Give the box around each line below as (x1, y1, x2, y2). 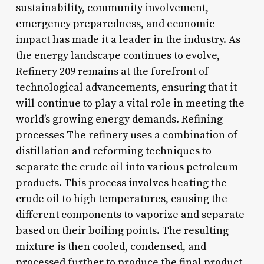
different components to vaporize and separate (15, 207, 245, 222)
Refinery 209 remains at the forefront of (15, 64, 209, 78)
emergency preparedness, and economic (15, 16, 214, 31)
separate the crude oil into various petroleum (15, 160, 238, 174)
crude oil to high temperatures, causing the (15, 192, 227, 206)
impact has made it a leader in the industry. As (15, 32, 240, 47)
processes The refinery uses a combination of (15, 128, 237, 142)
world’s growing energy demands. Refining (15, 112, 223, 126)
